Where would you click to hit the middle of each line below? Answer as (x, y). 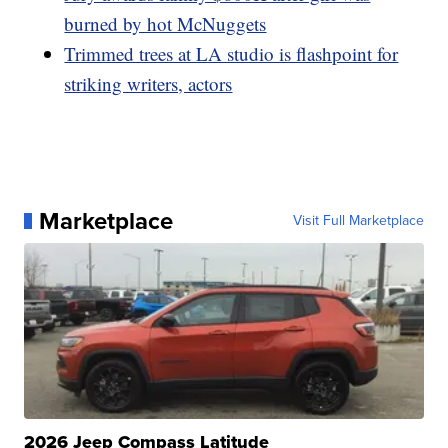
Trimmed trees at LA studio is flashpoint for (231, 53)
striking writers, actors (148, 83)
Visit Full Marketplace (358, 220)
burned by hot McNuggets (165, 23)
